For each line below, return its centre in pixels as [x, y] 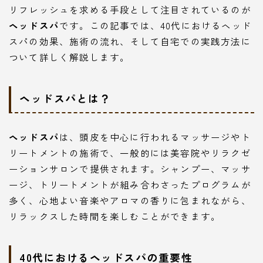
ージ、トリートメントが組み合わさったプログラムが [130, 185]
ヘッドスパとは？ [65, 98]
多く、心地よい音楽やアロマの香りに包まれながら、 [130, 200]
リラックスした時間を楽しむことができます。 [115, 216]
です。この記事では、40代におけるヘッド [156, 25]
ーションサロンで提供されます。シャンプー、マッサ [130, 169]
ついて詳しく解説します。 [70, 57]
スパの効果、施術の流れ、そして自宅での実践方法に [130, 41]
